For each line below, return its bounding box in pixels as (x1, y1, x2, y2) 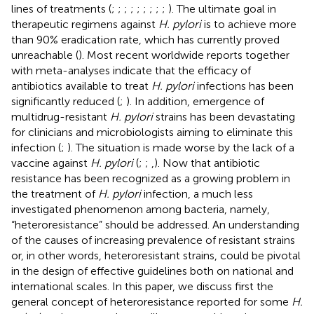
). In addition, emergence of (126, 94, 264, 108)
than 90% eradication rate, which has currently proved (11, 32, 280, 46)
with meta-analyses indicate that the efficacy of (11, 63, 251, 77)
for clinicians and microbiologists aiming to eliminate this (11, 125, 293, 139)
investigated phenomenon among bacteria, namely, (11, 202, 270, 216)
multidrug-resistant (11, 109, 110, 123)
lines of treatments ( (11, 1, 111, 15)
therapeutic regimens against (11, 17, 158, 31)
